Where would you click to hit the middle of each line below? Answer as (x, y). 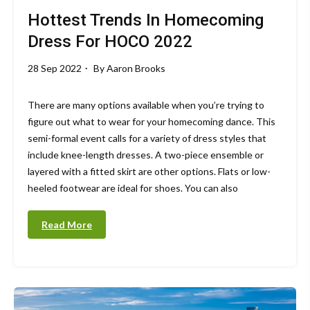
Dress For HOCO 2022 (110, 41)
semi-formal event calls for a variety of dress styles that (147, 138)
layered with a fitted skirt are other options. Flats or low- (149, 171)
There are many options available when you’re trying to (146, 104)
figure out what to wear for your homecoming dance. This (152, 121)
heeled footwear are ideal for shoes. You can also (133, 188)
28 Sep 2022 (55, 68)
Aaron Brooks (136, 68)
